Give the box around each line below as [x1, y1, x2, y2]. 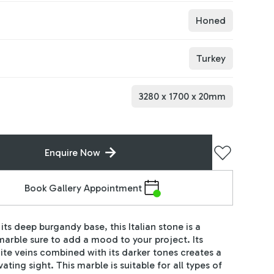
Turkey [196, 53, 226, 64]
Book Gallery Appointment [24, 182, 142, 194]
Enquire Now [45, 146, 101, 158]
